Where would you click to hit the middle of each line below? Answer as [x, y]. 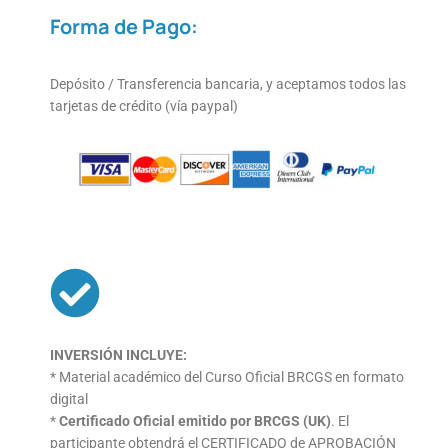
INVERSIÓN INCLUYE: [118, 354]
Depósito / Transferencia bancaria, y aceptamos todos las [228, 83]
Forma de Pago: [124, 26]
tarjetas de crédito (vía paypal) [144, 105]
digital [69, 398]
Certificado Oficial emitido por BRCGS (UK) [195, 420]
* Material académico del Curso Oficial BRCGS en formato [227, 376]
